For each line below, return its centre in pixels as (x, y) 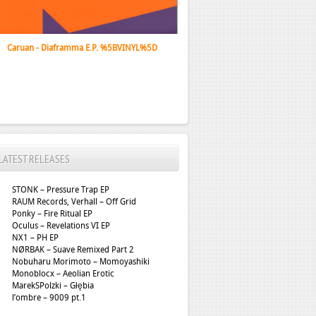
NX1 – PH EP (35, 238)
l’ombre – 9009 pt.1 (49, 298)
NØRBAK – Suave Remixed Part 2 (73, 250)
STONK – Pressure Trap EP (60, 190)
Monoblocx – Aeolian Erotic (63, 274)
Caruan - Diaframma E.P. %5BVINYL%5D (82, 48)
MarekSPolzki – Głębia (53, 286)
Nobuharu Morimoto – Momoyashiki (80, 262)
